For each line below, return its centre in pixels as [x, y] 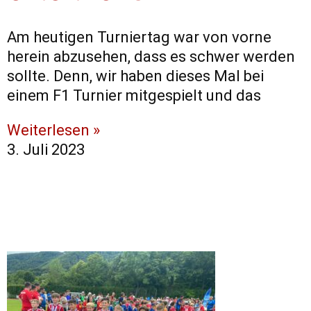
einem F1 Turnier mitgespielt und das [134, 96]
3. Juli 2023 [46, 150]
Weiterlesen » [53, 131]
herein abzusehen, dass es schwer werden [151, 57]
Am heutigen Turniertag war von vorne [139, 37]
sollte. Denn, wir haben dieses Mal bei [135, 76]
